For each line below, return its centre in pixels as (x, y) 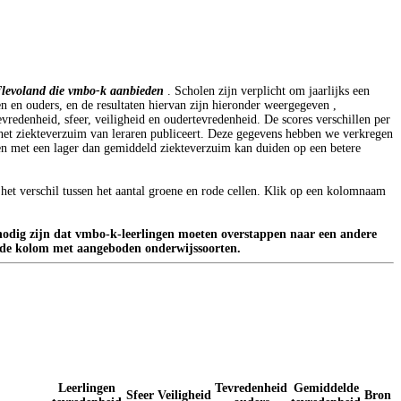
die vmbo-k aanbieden (108, 90)
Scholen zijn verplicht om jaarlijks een (272, 90)
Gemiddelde (326, 388)
